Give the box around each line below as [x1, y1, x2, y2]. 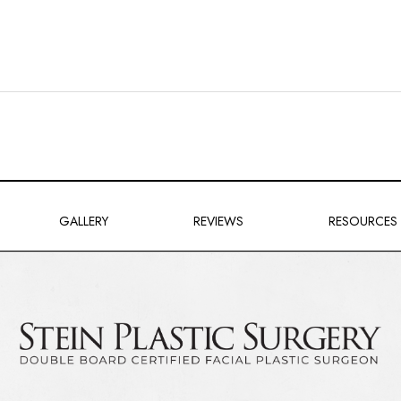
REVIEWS [193, 212, 243, 230]
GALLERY [58, 212, 108, 230]
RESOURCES [328, 212, 398, 230]
